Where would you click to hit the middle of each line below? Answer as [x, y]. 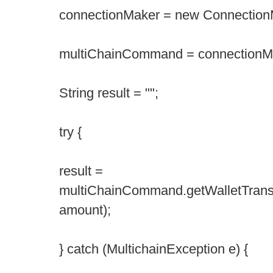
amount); [85, 210]
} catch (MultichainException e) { [154, 249]
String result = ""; [109, 93]
